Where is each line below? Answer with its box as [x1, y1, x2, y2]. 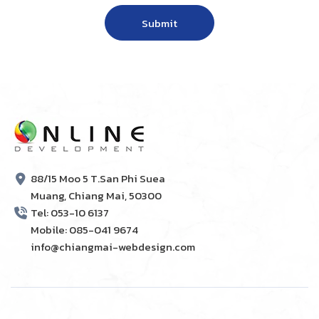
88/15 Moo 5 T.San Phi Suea [31, 170, 165, 187]
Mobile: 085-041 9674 [31, 221, 138, 239]
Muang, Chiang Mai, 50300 [31, 187, 162, 204]
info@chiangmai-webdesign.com [31, 239, 195, 256]
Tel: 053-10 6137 [31, 204, 109, 221]
